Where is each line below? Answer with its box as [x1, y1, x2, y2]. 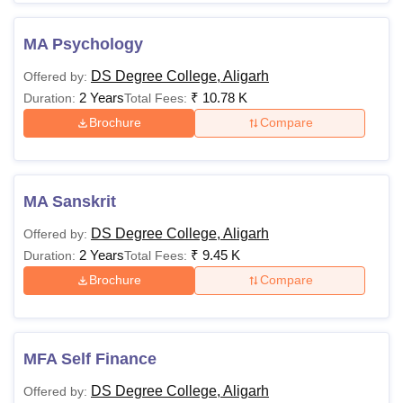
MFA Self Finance [23, 349, 157, 368]
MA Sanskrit [23, 192, 116, 210]
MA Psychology [23, 34, 143, 53]
